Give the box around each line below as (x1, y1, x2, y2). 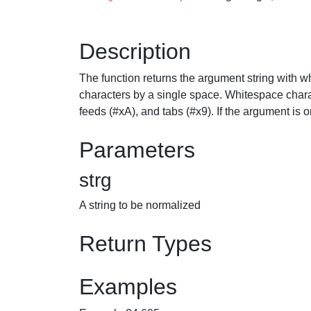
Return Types (79, 231, 212, 256)
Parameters (79, 137, 195, 162)
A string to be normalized (79, 199, 201, 211)
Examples (79, 274, 177, 299)
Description (79, 39, 191, 64)
